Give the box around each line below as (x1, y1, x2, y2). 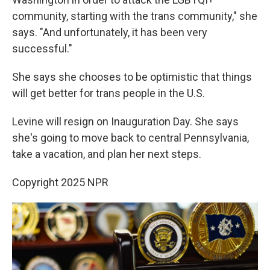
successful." (12, 42, 72, 55)
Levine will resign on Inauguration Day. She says (12, 115, 239, 128)
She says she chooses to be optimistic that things (12, 71, 252, 83)
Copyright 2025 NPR (12, 176, 108, 189)
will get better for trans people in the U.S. (12, 87, 205, 99)
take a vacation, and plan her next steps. (12, 148, 201, 160)
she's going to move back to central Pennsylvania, (12, 131, 249, 144)
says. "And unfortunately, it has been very (12, 26, 207, 39)
